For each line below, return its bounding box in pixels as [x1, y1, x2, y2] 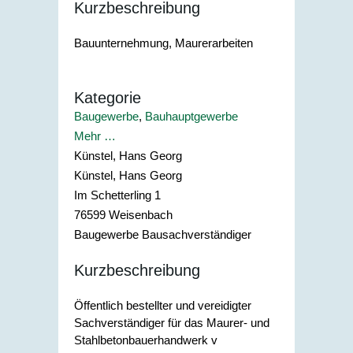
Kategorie [74, 88, 141, 106]
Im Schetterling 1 [74, 188, 161, 202]
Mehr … [74, 128, 116, 143]
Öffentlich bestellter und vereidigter [74, 298, 251, 312]
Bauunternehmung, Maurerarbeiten [74, 35, 253, 50]
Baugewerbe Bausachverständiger [74, 227, 251, 241]
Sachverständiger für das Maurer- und [74, 315, 269, 329]
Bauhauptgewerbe [145, 109, 238, 123]
